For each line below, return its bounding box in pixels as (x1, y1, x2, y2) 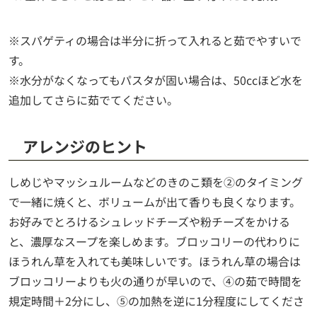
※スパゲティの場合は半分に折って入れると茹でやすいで (8, 31, 301, 49)
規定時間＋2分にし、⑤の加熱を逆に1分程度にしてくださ (8, 292, 304, 309)
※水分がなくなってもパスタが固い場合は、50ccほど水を (8, 71, 303, 88)
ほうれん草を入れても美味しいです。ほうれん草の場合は (8, 252, 301, 270)
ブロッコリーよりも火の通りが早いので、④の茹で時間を (8, 272, 302, 289)
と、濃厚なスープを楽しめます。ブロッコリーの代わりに (8, 232, 300, 250)
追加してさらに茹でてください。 (8, 91, 178, 108)
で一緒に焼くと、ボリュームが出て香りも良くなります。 (8, 192, 301, 210)
